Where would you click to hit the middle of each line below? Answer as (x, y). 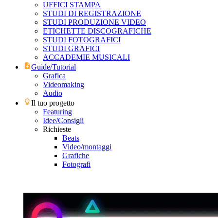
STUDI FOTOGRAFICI (82, 40)
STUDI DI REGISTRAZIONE (92, 13)
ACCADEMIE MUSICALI (86, 57)
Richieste (57, 129)
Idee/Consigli (63, 120)
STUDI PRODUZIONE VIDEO (94, 22)
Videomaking (64, 84)
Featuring (57, 112)
